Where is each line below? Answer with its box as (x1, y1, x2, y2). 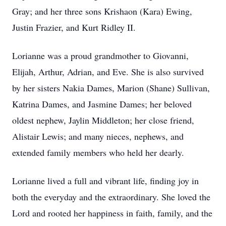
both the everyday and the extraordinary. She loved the (12, 191, 210, 203)
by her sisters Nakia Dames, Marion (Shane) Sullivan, (12, 82, 210, 94)
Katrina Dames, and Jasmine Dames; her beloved (12, 98, 192, 110)
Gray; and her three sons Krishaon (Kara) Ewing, (12, 5, 192, 17)
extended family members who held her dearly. (12, 146, 184, 158)
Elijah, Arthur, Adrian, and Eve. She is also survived (12, 66, 204, 78)
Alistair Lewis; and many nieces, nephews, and (12, 130, 184, 142)
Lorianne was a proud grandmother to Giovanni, (12, 49, 189, 62)
